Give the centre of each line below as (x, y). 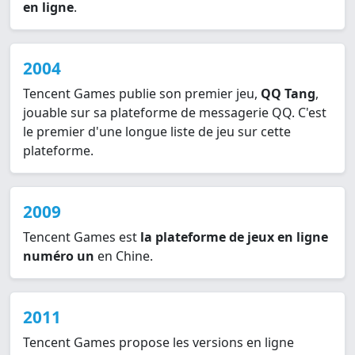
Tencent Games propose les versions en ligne (158, 343)
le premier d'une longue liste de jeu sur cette (157, 132)
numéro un (59, 256)
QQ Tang (288, 94)
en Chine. (124, 256)
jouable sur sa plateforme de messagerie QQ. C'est (175, 113)
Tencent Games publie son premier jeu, (142, 94)
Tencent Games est (82, 237)
